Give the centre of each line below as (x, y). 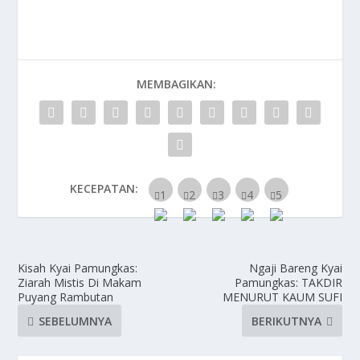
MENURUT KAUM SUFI (282, 297)
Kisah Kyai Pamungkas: (78, 268)
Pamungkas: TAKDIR (288, 283)
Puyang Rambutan (66, 297)
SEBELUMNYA (76, 321)
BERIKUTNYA (286, 321)
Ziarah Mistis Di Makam (80, 283)
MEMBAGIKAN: (176, 84)
